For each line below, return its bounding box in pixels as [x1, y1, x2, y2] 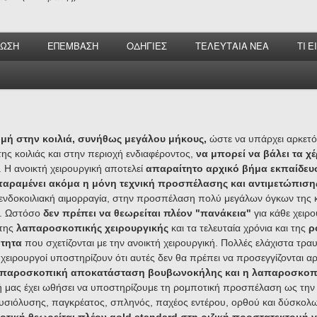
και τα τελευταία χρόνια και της [168, 222, 309, 234]
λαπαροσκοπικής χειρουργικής [13, 222, 168, 234]
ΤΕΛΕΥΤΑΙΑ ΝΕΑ [195, 41, 269, 52]
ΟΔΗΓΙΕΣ [126, 41, 167, 52]
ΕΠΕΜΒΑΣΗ [47, 41, 98, 52]
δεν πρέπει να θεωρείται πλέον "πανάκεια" [42, 207, 251, 219]
